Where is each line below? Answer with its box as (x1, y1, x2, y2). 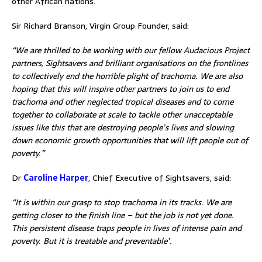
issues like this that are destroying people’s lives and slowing (12, 120, 234, 134)
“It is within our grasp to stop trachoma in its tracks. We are (12, 195, 232, 209)
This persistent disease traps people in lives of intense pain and (12, 221, 242, 235)
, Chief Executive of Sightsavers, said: (88, 171, 231, 184)
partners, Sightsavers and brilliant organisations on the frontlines (12, 56, 248, 70)
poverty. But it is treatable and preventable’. (12, 234, 172, 247)
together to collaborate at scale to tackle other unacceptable (12, 108, 232, 121)
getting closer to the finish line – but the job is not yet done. (12, 208, 234, 222)
